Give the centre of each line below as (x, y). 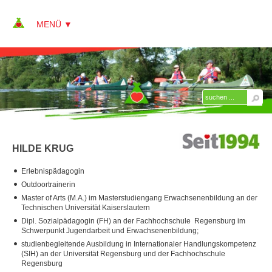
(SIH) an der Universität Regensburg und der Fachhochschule (123, 253)
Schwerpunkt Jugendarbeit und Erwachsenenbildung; (110, 230)
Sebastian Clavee (94, 196)
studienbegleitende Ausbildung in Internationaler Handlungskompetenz (139, 244)
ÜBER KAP (57, 101)
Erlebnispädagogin (53, 171)
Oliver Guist (83, 243)
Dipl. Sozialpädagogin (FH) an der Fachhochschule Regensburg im (133, 221)
